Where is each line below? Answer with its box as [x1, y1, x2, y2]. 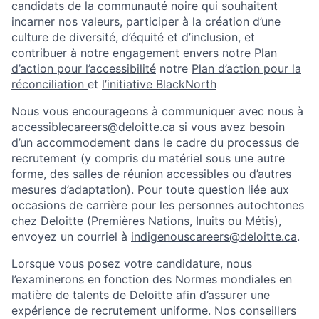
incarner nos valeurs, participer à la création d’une [11, 14, 281, 29]
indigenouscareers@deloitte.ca [131, 229, 297, 244]
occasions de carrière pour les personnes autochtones [11, 198, 304, 213]
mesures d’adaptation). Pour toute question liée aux [11, 182, 289, 197]
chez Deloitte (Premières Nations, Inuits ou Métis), [11, 214, 281, 229]
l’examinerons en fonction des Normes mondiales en [11, 272, 292, 287]
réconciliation [11, 77, 88, 92]
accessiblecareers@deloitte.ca [11, 120, 175, 135]
